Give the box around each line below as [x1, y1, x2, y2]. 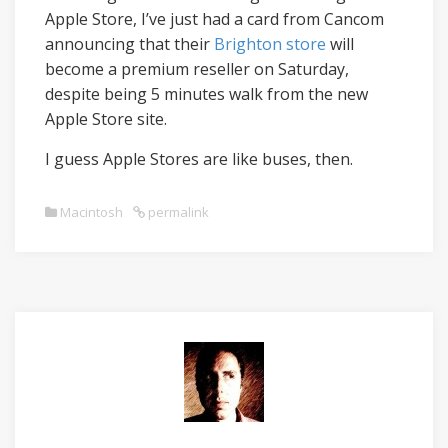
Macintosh [60, 203, 123, 221]
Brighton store [214, 33, 326, 55]
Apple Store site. [45, 108, 167, 130]
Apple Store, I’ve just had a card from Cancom [45, 8, 384, 30]
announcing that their [45, 33, 214, 55]
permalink [145, 203, 209, 221]
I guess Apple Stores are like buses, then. [45, 148, 353, 170]
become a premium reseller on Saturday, [45, 58, 349, 80]
